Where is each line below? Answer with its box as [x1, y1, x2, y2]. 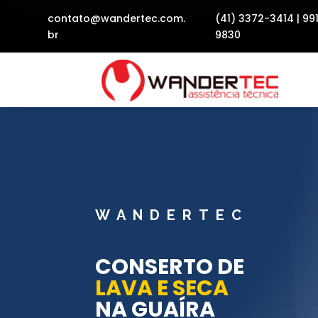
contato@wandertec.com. [48, 11, 186, 26]
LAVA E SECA [95, 273, 229, 303]
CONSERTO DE [95, 251, 245, 282]
